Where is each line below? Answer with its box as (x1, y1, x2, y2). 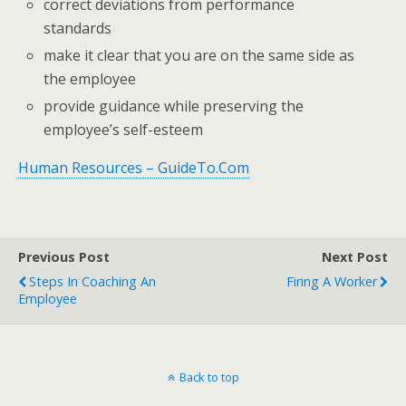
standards (43, 17, 112, 38)
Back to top (179, 369, 239, 386)
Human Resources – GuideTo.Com (18, 158, 249, 179)
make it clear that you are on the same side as (43, 45, 355, 66)
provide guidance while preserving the (43, 96, 304, 117)
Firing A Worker (286, 273, 377, 291)
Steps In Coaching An (29, 273, 156, 291)
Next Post (322, 248, 388, 266)
